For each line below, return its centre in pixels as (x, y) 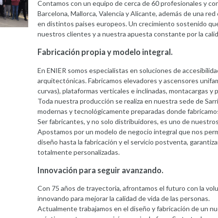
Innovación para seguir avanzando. (100, 170)
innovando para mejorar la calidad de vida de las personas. (123, 199)
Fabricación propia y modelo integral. (105, 52)
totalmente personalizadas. (78, 152)
